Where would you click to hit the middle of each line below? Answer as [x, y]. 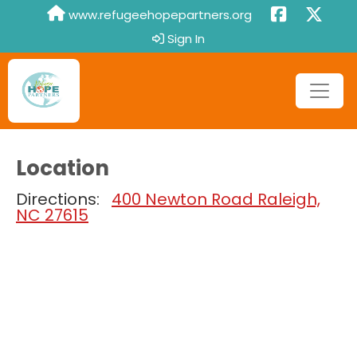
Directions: [64, 199]
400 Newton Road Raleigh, [216, 199]
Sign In [184, 39]
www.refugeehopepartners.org [159, 15]
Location [63, 168]
